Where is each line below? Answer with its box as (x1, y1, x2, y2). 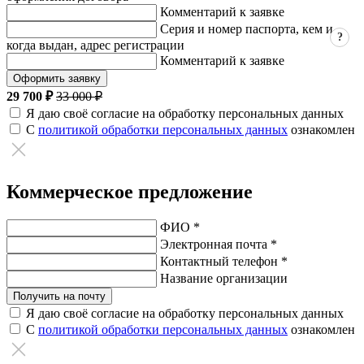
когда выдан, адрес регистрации (6, 38, 184, 53)
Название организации (160, 271, 288, 285)
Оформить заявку (13, 72, 101, 85)
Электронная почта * (160, 236, 277, 251)
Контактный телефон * (160, 253, 288, 268)
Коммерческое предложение (6, 180, 253, 202)
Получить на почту (13, 289, 106, 302)
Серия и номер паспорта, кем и (160, 22, 333, 37)
